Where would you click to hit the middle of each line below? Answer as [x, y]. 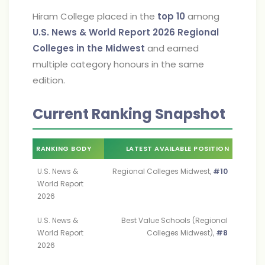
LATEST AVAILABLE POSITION [177, 148]
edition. [49, 80]
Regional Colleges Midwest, [163, 171]
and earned [172, 48]
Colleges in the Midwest [89, 48]
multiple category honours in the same [118, 64]
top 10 [171, 16]
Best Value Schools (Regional [174, 220]
